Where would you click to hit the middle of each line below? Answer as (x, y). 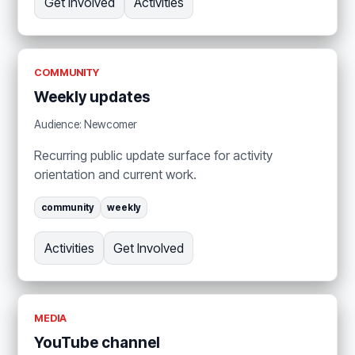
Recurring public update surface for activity (154, 155)
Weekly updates (93, 97)
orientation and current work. (116, 174)
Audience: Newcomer (86, 124)
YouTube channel (97, 342)
